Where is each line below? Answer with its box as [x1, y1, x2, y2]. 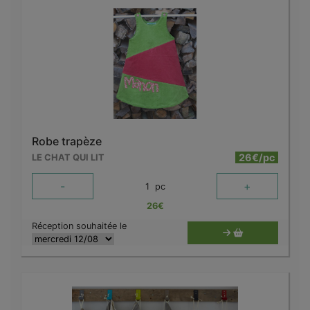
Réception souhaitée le [32, 221, 127, 232]
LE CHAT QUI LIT [32, 152, 104, 163]
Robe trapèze [32, 134, 102, 149]
